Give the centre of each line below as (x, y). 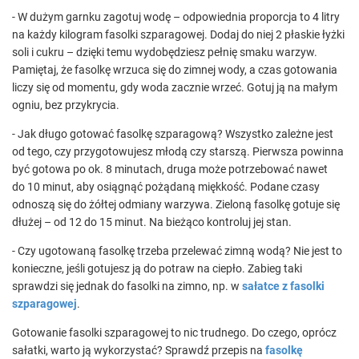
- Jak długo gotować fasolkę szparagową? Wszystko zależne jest (173, 134)
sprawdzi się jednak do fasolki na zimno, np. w (127, 286)
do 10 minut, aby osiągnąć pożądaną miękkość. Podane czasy (166, 187)
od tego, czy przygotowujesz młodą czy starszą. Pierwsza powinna (178, 151)
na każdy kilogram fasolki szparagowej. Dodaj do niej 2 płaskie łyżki (178, 34)
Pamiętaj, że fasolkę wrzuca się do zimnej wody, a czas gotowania (175, 70)
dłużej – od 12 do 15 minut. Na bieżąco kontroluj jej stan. (152, 222)
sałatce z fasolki (283, 286)
